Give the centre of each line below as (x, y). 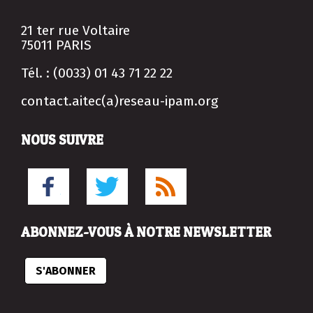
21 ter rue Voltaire (75, 31)
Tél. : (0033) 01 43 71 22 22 (97, 73)
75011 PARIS (56, 45)
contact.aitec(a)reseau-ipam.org (119, 101)
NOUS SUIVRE (62, 139)
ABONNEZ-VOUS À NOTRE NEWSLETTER (146, 232)
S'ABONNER (66, 270)
